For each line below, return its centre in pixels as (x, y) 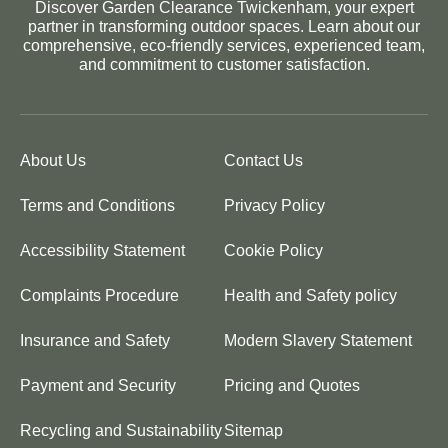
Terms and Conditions (97, 206)
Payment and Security (98, 386)
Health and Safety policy (310, 296)
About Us (53, 161)
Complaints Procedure (99, 296)
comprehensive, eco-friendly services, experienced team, (224, 46)
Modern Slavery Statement (318, 341)
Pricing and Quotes (292, 386)
